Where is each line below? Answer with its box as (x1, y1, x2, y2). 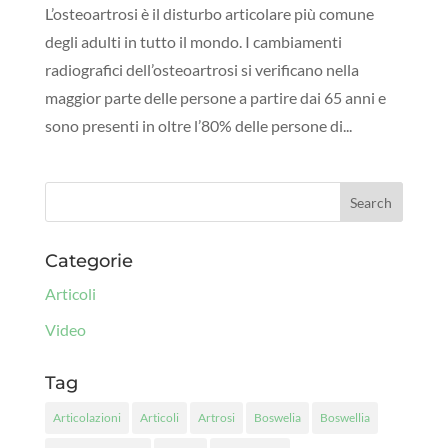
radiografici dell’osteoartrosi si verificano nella (44, 60, 359, 80)
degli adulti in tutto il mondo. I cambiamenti (44, 32, 342, 52)
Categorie (44, 250, 133, 273)
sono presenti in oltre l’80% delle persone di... (44, 116, 352, 136)
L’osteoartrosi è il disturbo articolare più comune (44, 4, 374, 24)
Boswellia (319, 410, 370, 426)
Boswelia (253, 410, 301, 426)
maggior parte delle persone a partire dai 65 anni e (44, 88, 386, 108)
